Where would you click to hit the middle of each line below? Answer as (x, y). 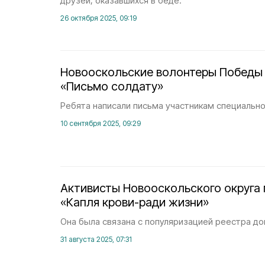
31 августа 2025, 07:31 (96, 239)
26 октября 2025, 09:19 (98, 18)
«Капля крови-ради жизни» (135, 202)
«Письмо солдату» (112, 86)
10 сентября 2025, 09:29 (101, 123)
